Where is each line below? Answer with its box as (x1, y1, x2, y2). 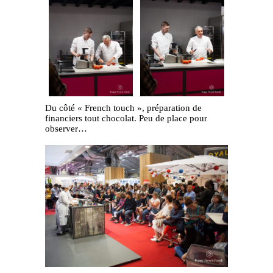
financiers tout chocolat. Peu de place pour (45, 113, 207, 124)
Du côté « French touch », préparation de (45, 103, 202, 113)
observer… (45, 124, 87, 134)
